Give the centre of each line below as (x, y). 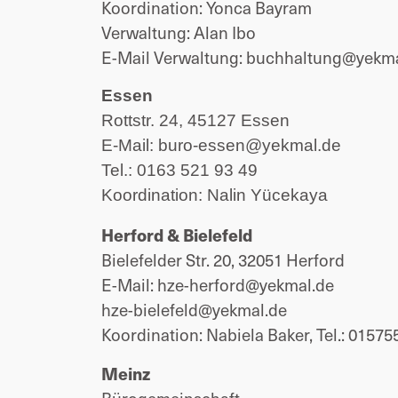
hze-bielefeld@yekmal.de (194, 309)
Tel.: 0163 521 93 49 (179, 170)
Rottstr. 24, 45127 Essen (195, 120)
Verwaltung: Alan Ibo (179, 32)
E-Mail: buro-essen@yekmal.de (221, 145)
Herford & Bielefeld (177, 235)
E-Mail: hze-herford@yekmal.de (218, 284)
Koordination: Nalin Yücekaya (215, 195)
